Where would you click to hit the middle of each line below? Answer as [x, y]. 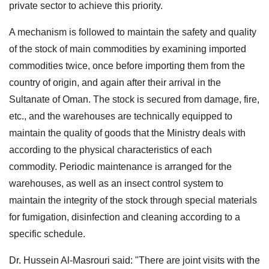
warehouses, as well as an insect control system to [116, 183]
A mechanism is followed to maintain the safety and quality [133, 32]
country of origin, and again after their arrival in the [115, 82]
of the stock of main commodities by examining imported [128, 49]
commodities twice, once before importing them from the [127, 65]
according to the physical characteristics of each [110, 150]
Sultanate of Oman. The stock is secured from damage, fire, [134, 99]
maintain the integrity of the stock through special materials [133, 200]
